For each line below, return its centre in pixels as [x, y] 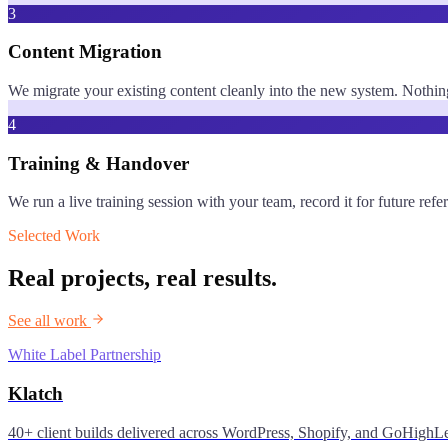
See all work [49, 321]
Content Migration [85, 52]
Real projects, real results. [142, 278]
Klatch [35, 393]
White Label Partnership [84, 355]
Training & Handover [98, 163]
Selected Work [54, 236]
